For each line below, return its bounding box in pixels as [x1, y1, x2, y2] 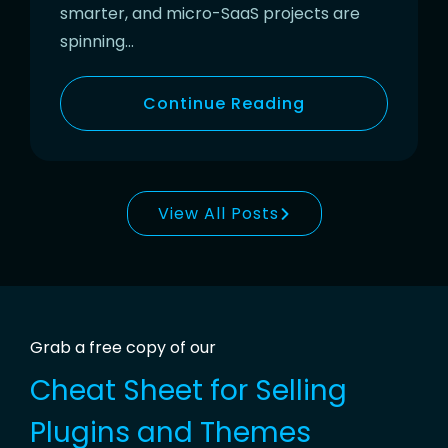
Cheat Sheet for [30, 371, 255, 411]
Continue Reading [143, 92, 305, 116]
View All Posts [157, 202, 279, 226]
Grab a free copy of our [30, 336, 216, 360]
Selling [255, 371, 347, 411]
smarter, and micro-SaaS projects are [60, 2, 360, 26]
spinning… [60, 30, 134, 54]
